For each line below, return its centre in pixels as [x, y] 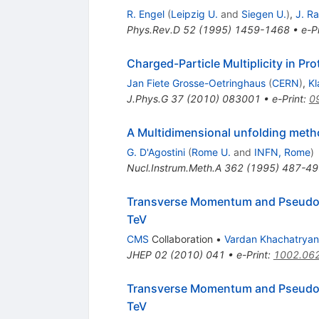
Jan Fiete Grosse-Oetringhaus [196, 83]
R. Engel [145, 14]
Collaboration [181, 239]
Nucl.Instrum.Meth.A [174, 168]
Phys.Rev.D [153, 30]
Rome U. [211, 152]
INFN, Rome [282, 152]
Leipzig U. [194, 14]
